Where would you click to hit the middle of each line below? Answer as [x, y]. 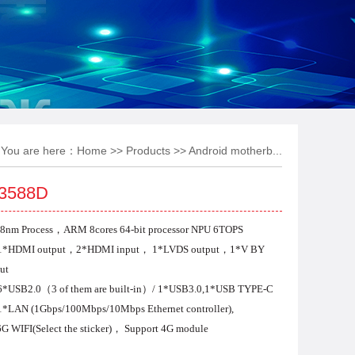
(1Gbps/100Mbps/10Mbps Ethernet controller [130, 309]
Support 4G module [166, 328]
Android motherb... [235, 151]
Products [148, 151]
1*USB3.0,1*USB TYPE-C [216, 289]
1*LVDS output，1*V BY [208, 249]
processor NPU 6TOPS [196, 229]
